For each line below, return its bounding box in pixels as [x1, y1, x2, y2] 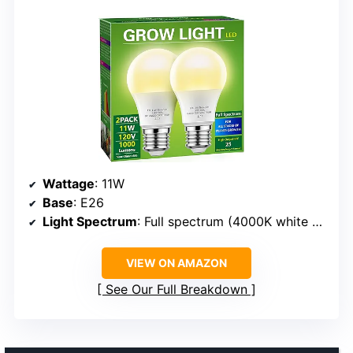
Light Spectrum [43, 214, 137, 230]
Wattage [43, 176, 95, 192]
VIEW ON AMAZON [126, 256, 227, 270]
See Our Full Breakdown [106, 281, 247, 298]
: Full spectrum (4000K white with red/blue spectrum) [137, 214, 312, 230]
